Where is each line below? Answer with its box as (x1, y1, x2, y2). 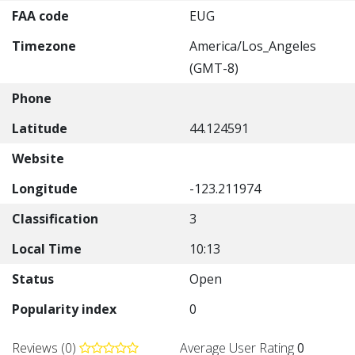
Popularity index (12, 300, 116, 318)
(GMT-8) (189, 59, 239, 77)
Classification (12, 210, 98, 227)
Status (12, 270, 54, 288)
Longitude (12, 180, 78, 197)
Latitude (12, 120, 67, 137)
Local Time (12, 240, 82, 258)
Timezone (12, 37, 76, 55)
